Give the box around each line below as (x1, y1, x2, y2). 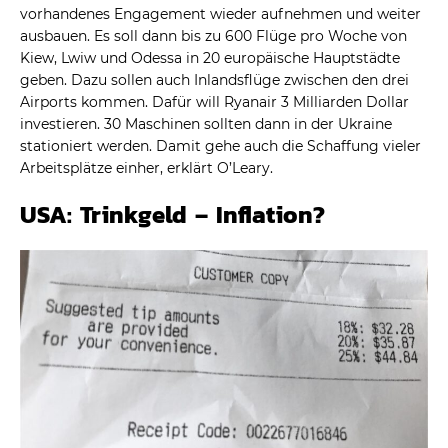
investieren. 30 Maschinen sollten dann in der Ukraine (20, 114, 392, 133)
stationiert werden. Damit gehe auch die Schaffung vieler (20, 136, 421, 155)
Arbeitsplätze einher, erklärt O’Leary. (20, 158, 273, 177)
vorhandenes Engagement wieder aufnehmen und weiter (20, 4, 421, 23)
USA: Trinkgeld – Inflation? (20, 196, 325, 232)
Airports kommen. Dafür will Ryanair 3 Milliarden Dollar (20, 92, 409, 111)
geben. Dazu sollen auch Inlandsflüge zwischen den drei (20, 70, 409, 89)
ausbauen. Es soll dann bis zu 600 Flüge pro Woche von (20, 26, 407, 45)
